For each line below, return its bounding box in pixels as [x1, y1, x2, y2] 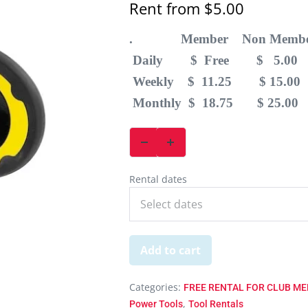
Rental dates [129, 173, 187, 186]
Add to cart [140, 243, 201, 258]
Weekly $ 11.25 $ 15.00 [129, 74, 300, 89]
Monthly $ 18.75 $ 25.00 [129, 96, 298, 111]
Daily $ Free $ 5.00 [129, 53, 298, 68]
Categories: [129, 280, 184, 294]
